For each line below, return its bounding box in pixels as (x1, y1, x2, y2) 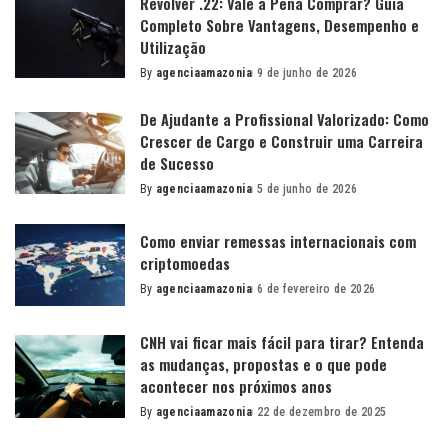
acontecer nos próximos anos (140, 375, 332, 397)
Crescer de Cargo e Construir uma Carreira (140, 129, 423, 152)
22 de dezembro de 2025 (256, 405, 387, 419)
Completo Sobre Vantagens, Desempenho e (140, 13, 419, 36)
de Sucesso (140, 151, 214, 174)
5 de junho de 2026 (256, 181, 358, 196)
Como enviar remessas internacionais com (140, 230, 416, 253)
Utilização (140, 35, 206, 58)
